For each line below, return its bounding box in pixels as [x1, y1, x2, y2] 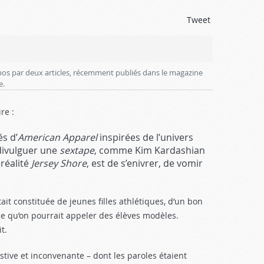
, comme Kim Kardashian [94, 144, 205, 157]
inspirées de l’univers [97, 131, 193, 144]
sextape [60, 144, 94, 157]
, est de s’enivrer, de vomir [87, 157, 203, 170]
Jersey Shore [31, 157, 87, 170]
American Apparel [18, 131, 97, 144]
